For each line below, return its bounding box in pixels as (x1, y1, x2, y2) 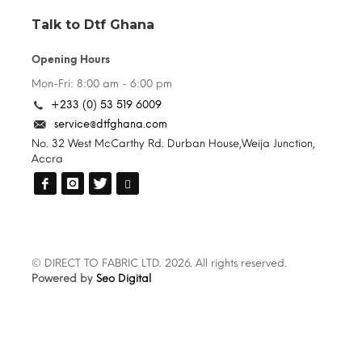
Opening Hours (32, 53, 110, 65)
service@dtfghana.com (54, 117, 167, 130)
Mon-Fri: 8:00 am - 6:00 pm (32, 77, 172, 90)
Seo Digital (96, 271, 151, 284)
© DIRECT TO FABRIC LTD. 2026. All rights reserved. (32, 256, 287, 269)
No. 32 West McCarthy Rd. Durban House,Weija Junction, (32, 137, 315, 149)
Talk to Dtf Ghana (32, 16, 154, 32)
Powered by (32, 271, 96, 284)
